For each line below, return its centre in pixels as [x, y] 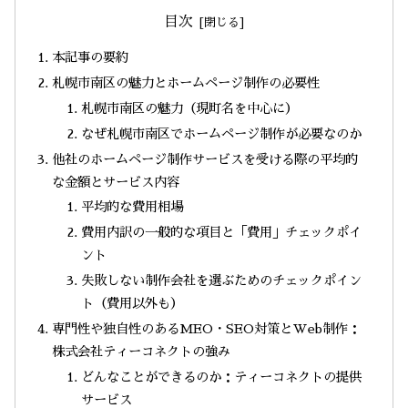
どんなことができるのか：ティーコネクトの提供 [221, 377]
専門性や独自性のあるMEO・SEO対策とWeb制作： [207, 329]
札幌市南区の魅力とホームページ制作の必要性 [186, 82]
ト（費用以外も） [132, 304]
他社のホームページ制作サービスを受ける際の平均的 [205, 159]
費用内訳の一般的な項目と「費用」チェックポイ [221, 233]
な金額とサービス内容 [116, 182]
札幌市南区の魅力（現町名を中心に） [189, 108]
